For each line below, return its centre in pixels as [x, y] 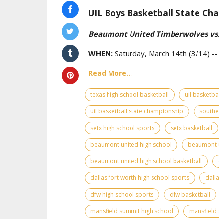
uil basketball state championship [137, 111]
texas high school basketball [130, 94]
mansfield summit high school [132, 211]
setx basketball [191, 128]
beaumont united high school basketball [146, 161]
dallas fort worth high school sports [140, 177]
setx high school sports [122, 128]
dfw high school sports [122, 194]
